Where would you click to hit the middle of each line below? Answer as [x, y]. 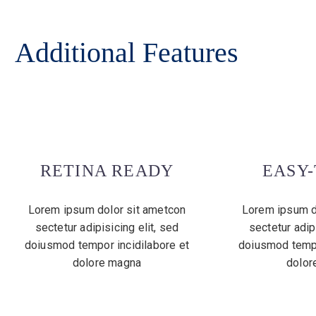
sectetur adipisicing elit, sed [107, 228]
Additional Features [127, 53]
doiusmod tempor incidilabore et [107, 245]
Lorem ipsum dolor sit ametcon [107, 210]
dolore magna [107, 263]
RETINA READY [107, 171]
